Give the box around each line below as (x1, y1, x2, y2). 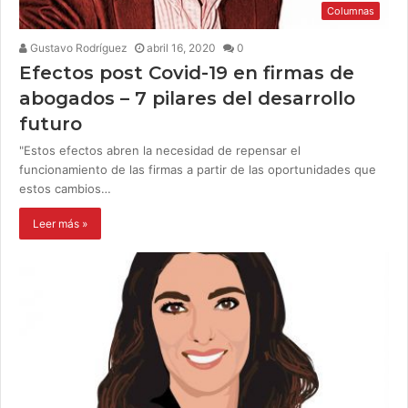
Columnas (327, 5, 374, 18)
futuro (19, 113, 82, 136)
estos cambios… (19, 181, 111, 197)
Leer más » (33, 217, 87, 231)
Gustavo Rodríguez (27, 41, 127, 56)
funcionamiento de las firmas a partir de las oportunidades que (19, 162, 376, 178)
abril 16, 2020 (147, 41, 216, 56)
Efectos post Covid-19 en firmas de (19, 62, 354, 85)
